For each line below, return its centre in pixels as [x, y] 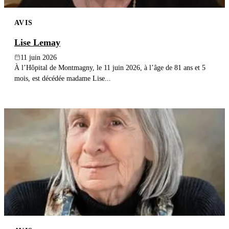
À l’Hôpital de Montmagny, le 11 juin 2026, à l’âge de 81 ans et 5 [110, 67]
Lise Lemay [37, 42]
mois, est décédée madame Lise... [63, 78]
